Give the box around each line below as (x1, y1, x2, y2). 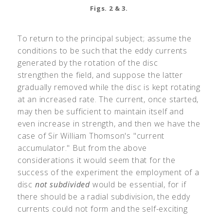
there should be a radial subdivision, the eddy (17, 191, 190, 202)
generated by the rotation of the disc (17, 57, 158, 68)
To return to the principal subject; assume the (17, 33, 192, 44)
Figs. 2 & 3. (90, 3, 128, 13)
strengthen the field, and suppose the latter (17, 69, 183, 80)
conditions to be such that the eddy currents (17, 45, 188, 56)
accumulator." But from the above (17, 142, 147, 153)
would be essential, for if (90, 179, 186, 190)
